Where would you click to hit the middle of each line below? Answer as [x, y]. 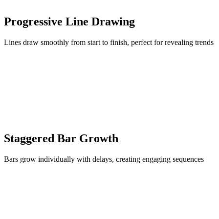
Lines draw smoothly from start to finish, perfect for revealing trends [109, 42]
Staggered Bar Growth [61, 138]
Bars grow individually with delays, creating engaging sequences [104, 159]
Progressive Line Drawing [69, 21]
